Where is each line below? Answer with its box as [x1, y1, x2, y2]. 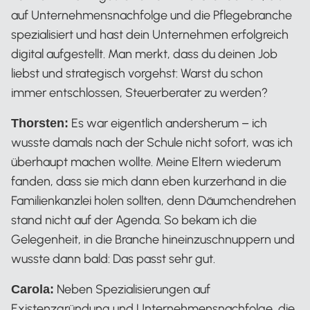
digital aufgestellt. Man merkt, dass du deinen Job [11, 46, 277, 62]
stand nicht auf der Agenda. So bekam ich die [11, 212, 257, 228]
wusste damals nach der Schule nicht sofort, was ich [11, 135, 293, 151]
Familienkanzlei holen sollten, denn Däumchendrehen [11, 193, 296, 209]
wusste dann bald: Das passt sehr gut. [11, 251, 215, 267]
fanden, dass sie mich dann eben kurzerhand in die [11, 174, 286, 190]
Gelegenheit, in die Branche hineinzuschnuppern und [11, 232, 295, 248]
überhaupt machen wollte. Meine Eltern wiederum [11, 154, 281, 170]
